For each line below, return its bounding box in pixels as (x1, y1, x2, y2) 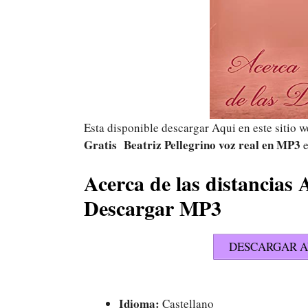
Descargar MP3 (84, 192, 221, 223)
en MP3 (262, 135, 300, 153)
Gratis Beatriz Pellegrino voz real (84, 135, 259, 153)
